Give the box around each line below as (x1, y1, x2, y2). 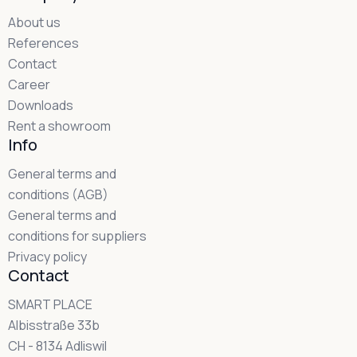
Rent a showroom (8, 117, 111, 135)
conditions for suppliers (8, 227, 147, 245)
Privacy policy (8, 248, 87, 266)
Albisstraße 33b (8, 316, 100, 335)
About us (8, 14, 61, 32)
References (8, 34, 79, 53)
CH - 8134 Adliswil (8, 337, 107, 355)
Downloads (8, 96, 73, 115)
